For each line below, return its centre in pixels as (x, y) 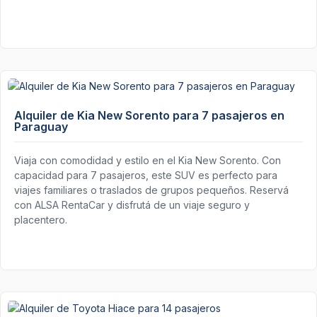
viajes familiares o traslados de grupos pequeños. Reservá (151, 190)
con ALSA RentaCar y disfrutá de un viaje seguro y (132, 205)
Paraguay (41, 127)
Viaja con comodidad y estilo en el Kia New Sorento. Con (148, 161)
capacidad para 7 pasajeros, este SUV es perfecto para (146, 175)
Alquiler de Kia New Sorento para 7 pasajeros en (149, 116)
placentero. (41, 220)
